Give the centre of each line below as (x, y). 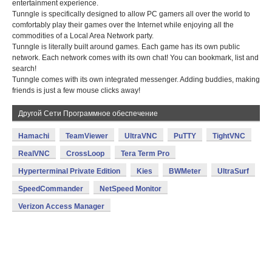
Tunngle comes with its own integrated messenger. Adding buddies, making (136, 80)
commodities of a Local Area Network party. (83, 36)
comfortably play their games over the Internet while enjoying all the (123, 25)
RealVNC (34, 154)
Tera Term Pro (145, 154)
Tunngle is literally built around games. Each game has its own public (126, 47)
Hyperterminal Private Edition (69, 171)
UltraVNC (141, 136)
